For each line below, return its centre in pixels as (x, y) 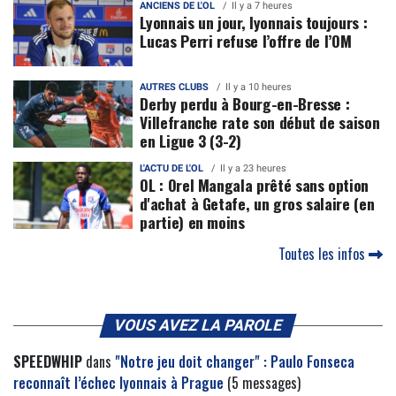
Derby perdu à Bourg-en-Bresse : (245, 104)
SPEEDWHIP (48, 362)
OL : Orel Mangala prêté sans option (255, 185)
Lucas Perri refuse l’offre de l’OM (246, 41)
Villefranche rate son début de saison (260, 122)
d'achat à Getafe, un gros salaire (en (257, 204)
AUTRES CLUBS (175, 88)
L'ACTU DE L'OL (172, 169)
